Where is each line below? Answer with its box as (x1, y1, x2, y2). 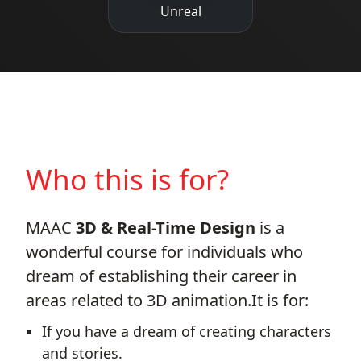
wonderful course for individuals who (26, 240, 303, 263)
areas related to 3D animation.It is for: (26, 288, 309, 311)
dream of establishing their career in (26, 264, 297, 287)
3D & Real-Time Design (76, 216, 259, 239)
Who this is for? (26, 160, 229, 198)
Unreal (160, 2, 201, 20)
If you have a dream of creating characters (42, 321, 331, 341)
